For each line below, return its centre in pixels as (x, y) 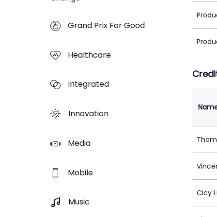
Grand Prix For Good (106, 25)
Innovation (88, 114)
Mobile (80, 172)
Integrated (88, 84)
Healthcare (89, 55)
